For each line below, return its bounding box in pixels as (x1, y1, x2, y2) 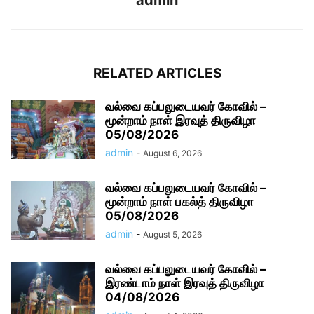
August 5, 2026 (143, 229, 202, 240)
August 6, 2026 (143, 148, 202, 159)
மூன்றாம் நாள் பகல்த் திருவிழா (105, 195, 254, 210)
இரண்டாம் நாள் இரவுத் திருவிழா (105, 276, 264, 291)
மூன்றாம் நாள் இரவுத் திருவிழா (105, 114, 256, 128)
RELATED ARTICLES (93, 65, 221, 82)
